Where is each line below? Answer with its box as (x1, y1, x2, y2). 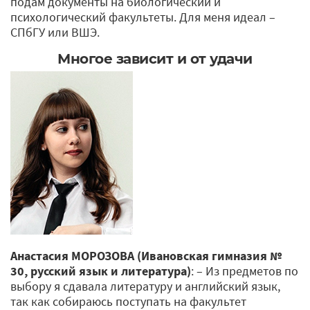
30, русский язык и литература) (10, 262, 191, 279)
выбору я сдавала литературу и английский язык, (10, 277, 280, 294)
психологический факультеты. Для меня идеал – (10, 8, 275, 25)
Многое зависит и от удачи (57, 50, 253, 67)
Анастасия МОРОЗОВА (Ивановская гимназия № (10, 247, 282, 264)
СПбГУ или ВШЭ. (10, 24, 100, 40)
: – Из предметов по (191, 262, 298, 279)
